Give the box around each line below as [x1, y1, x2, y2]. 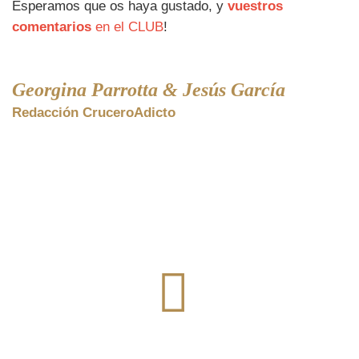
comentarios [12, 18, 91, 34]
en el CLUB [91, 18, 163, 34]
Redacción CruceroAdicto [12, 104, 175, 120]
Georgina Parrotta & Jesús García [12, 79, 285, 100]
